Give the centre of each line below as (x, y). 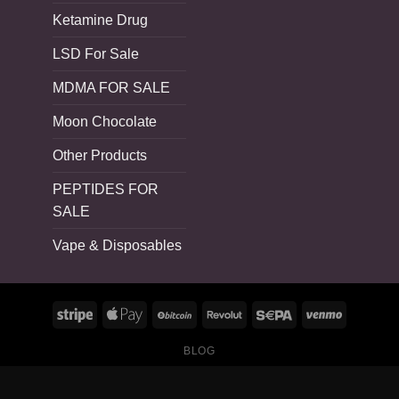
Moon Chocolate (105, 121)
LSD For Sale (96, 53)
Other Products (100, 155)
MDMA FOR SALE (111, 87)
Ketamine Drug (100, 20)
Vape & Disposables (117, 245)
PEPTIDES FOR (106, 189)
